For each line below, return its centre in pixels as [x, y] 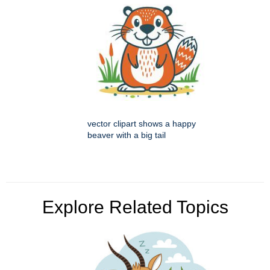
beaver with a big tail [127, 135]
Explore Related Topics [135, 207]
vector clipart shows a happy [142, 124]
